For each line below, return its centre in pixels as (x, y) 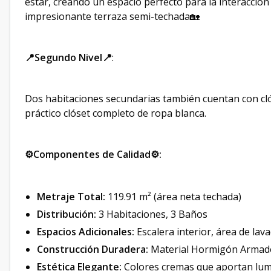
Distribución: (67, 214)
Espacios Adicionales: (86, 232)
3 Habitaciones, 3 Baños (152, 214)
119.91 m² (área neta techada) (173, 197)
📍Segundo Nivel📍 (68, 57)
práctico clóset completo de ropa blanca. (116, 113)
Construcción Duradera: (93, 249)
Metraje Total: (71, 197)
